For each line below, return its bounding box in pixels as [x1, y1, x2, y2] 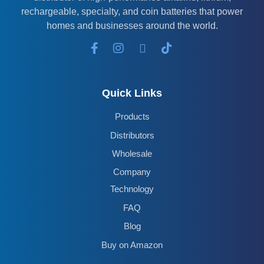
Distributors [110, 130, 154, 140]
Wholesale [112, 148, 152, 159]
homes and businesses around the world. [46, 21, 218, 31]
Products [114, 111, 150, 122]
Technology [110, 184, 154, 194]
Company [113, 167, 151, 177]
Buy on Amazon [101, 239, 163, 250]
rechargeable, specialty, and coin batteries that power [21, 6, 243, 17]
